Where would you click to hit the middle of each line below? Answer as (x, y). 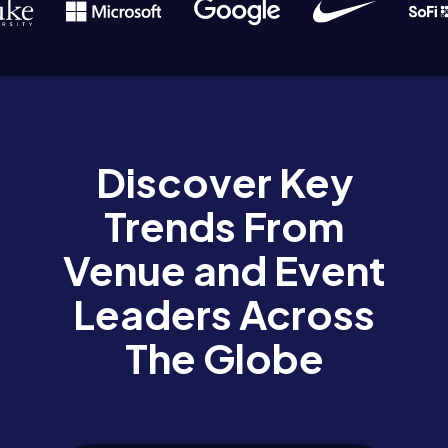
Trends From (224, 226)
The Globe (224, 358)
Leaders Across (224, 314)
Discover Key (224, 182)
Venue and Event (224, 270)
